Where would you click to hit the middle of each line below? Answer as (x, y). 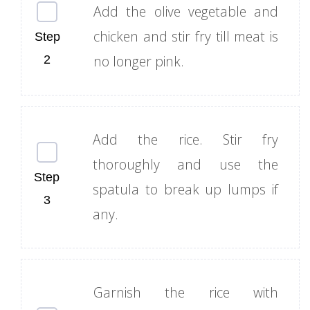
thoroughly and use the (185, 165)
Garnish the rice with (186, 293)
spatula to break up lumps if (185, 190)
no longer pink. (139, 62)
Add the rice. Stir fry (185, 140)
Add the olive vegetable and (186, 12)
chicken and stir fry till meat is (186, 37)
